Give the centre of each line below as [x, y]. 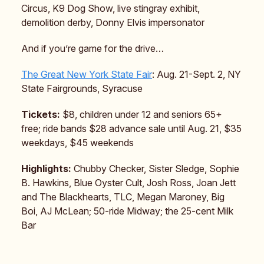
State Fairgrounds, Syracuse [82, 88]
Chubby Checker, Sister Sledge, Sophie [156, 168]
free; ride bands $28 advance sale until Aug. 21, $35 [131, 128]
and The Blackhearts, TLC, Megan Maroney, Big [123, 197]
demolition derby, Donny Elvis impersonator [113, 22]
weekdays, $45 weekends [77, 142]
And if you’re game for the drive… [93, 48]
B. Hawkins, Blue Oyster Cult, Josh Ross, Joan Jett [128, 182]
